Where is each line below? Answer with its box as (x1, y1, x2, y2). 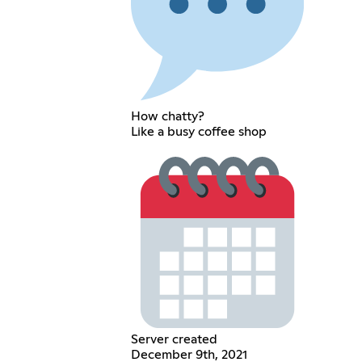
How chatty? (130, 109, 204, 123)
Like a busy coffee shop (130, 124, 267, 138)
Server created (130, 333, 217, 347)
